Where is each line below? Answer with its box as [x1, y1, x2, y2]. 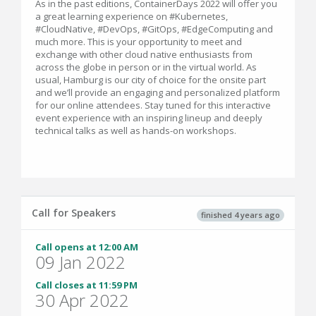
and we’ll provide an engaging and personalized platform [35, 86, 280, 99]
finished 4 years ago [201, 209, 280, 220]
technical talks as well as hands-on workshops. [35, 124, 238, 138]
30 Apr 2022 [35, 288, 129, 312]
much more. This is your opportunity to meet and [35, 35, 242, 49]
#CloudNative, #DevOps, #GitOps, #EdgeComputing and [35, 23, 273, 36]
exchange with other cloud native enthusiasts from [35, 48, 253, 61]
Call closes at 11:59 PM [35, 279, 138, 292]
